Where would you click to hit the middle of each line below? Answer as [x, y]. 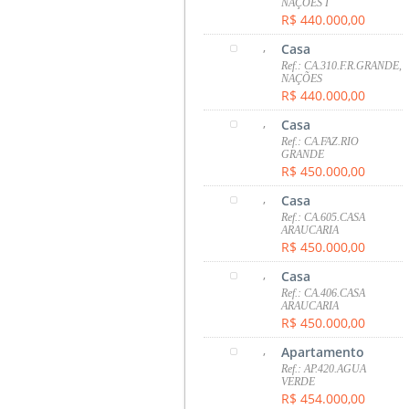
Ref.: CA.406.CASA [324, 293]
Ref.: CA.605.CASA [324, 217]
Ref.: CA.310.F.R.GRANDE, [342, 65]
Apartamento [323, 351]
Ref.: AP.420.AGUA [324, 368]
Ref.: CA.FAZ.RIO [320, 141]
